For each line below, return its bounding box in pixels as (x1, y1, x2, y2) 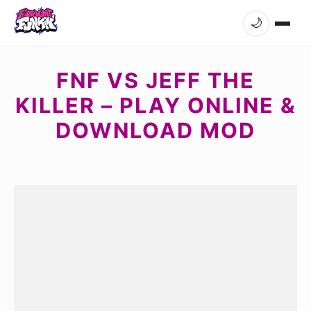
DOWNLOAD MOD (56, 117, 255, 143)
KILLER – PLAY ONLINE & (15, 92, 296, 118)
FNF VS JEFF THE (56, 67, 255, 93)
